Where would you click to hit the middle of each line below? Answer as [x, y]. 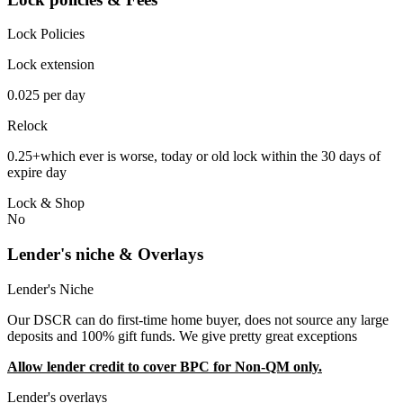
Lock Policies [46, 34]
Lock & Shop [46, 203]
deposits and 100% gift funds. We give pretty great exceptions [182, 336]
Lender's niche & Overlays [105, 254]
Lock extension [51, 65]
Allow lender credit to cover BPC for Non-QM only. [165, 366]
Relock [27, 126]
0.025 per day [46, 95]
